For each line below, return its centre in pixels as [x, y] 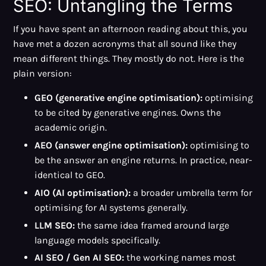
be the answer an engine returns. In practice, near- [143, 160]
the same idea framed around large [152, 225]
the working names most [180, 258]
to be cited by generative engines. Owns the [127, 113]
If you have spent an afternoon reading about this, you [131, 29]
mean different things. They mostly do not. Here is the [129, 59]
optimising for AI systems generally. [111, 207]
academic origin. [70, 128]
